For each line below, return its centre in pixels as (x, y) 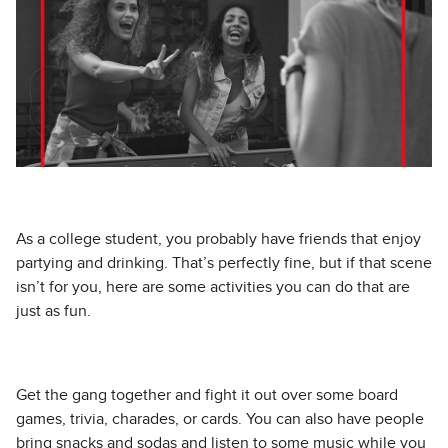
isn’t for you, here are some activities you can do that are (213, 287)
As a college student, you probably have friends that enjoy (218, 239)
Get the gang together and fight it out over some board (207, 395)
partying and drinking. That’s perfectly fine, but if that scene (224, 263)
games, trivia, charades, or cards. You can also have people (220, 419)
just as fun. (53, 311)
